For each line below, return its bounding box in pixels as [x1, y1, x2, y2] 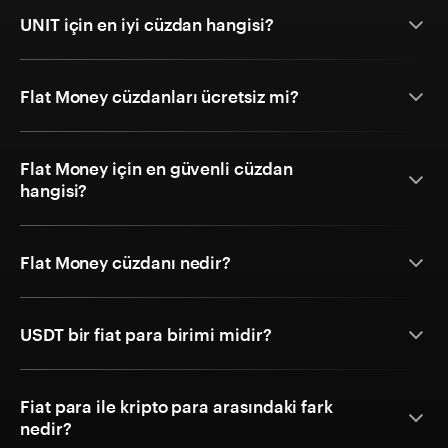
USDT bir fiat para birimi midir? [20, 324, 272, 345]
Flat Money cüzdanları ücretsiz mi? [20, 86, 299, 107]
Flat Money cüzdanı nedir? [20, 252, 232, 273]
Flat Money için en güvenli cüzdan [20, 158, 293, 179]
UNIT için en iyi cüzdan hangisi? [20, 14, 274, 35]
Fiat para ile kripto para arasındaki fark [20, 396, 333, 417]
